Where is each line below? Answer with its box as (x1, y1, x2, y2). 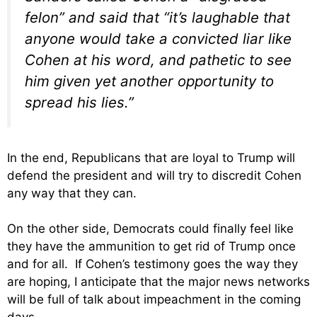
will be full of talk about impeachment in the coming (7, 292, 301, 307)
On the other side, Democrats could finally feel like (7, 221, 294, 236)
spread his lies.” (25, 93, 134, 112)
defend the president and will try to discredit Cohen (7, 168, 301, 183)
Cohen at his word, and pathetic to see (25, 51, 292, 69)
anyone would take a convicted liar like (25, 30, 292, 48)
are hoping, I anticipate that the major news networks (7, 275, 310, 289)
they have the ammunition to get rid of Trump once (7, 239, 296, 254)
